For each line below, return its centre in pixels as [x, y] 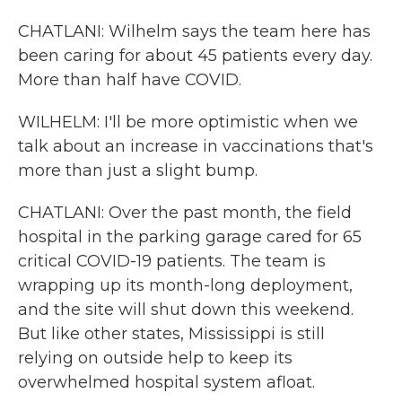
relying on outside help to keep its [155, 358]
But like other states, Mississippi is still [171, 334]
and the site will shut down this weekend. [186, 310]
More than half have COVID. [130, 80]
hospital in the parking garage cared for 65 [190, 237]
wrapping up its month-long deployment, [185, 285]
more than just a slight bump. [138, 170]
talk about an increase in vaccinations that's [196, 146]
